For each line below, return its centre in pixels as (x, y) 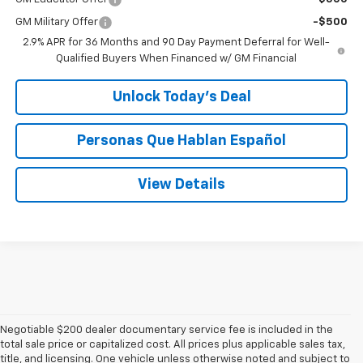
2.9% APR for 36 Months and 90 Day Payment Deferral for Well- (176, 42)
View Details (181, 184)
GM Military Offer (56, 22)
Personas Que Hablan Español (181, 141)
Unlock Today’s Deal (181, 97)
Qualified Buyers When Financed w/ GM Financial (176, 58)
